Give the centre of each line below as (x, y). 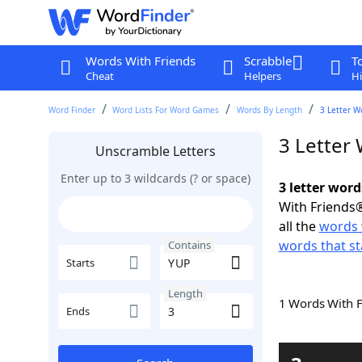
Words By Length (270, 110)
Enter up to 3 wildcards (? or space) (155, 178)
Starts (80, 263)
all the (299, 226)
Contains (189, 245)
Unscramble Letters (155, 151)
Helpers (262, 76)
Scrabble (267, 61)
